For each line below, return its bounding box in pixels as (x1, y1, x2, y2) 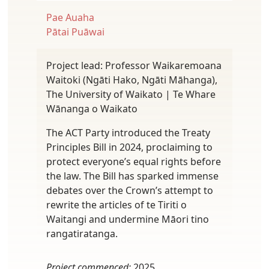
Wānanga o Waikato (46, 101, 138, 115)
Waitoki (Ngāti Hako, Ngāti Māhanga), (46, 73, 217, 86)
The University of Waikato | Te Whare (46, 87, 216, 101)
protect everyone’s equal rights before (46, 154, 221, 168)
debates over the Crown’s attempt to (46, 183, 213, 197)
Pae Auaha (46, 10, 94, 24)
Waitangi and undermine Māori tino (46, 212, 209, 226)
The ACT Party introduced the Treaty (46, 125, 210, 139)
